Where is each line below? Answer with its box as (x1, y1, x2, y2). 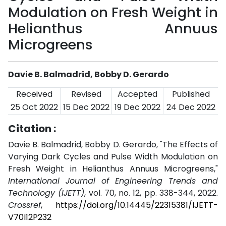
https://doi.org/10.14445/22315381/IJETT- (55, 199, 218, 211)
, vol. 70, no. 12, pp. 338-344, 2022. (84, 187, 218, 199)
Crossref (8, 199, 41, 211)
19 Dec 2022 (115, 101, 160, 113)
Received (16, 88, 52, 100)
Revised (71, 88, 101, 100)
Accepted (118, 88, 157, 100)
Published (172, 88, 210, 100)
